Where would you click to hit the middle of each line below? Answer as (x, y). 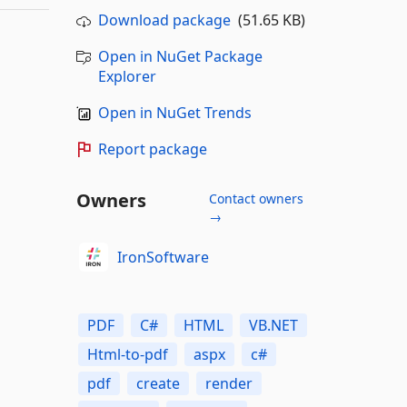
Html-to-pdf (127, 354)
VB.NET (273, 325)
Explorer (127, 76)
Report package (152, 149)
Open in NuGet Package (180, 56)
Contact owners (256, 199)
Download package (164, 20)
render (228, 383)
